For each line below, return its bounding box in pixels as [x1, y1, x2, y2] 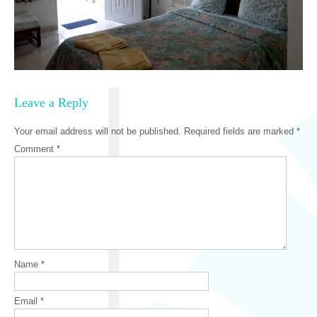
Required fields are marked [184, 126, 296, 137]
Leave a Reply [14, 96, 88, 110]
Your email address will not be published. [14, 126, 181, 137]
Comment [14, 144, 57, 154]
